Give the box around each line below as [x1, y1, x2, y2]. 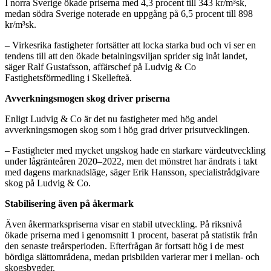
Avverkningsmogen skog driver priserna [5, 93, 170, 103]
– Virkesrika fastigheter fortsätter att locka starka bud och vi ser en [5, 39, 256, 50]
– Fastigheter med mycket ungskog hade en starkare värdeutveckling [5, 145, 266, 155]
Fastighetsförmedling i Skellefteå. [5, 72, 132, 83]
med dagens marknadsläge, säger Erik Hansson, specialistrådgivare [5, 166, 260, 177]
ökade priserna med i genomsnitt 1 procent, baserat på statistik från [5, 229, 258, 240]
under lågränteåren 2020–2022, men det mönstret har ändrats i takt [5, 155, 257, 166]
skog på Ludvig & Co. [5, 177, 91, 188]
